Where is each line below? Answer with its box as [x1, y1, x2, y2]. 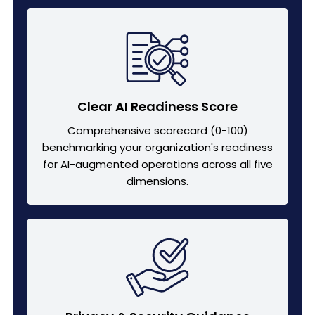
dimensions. [127, 173, 188, 188]
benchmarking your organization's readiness [42, 139, 273, 155]
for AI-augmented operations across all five [42, 156, 273, 172]
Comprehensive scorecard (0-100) [67, 122, 248, 138]
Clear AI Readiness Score [77, 97, 238, 115]
